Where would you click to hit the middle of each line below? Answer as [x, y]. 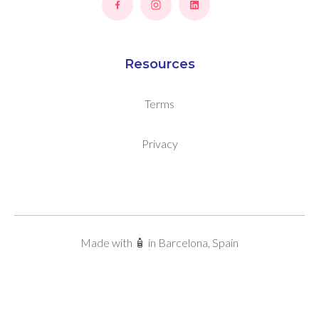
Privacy [159, 143]
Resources [159, 64]
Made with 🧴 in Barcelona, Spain [159, 242]
